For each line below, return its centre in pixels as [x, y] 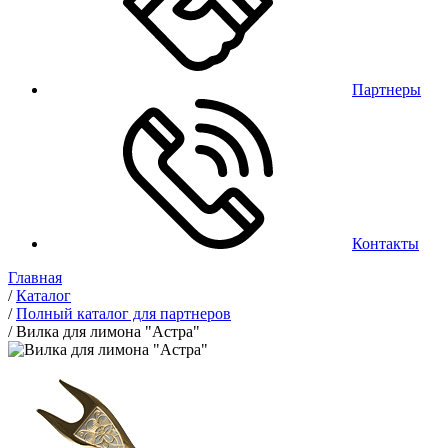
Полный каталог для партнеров [123, 313]
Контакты [385, 243]
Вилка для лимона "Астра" [108, 331]
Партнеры [386, 89]
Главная [35, 277]
